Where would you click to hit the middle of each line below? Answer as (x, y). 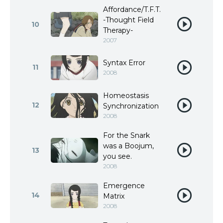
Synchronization (131, 106)
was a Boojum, (128, 146)
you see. (117, 156)
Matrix (114, 196)
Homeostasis (126, 96)
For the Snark (126, 135)
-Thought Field (128, 20)
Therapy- (118, 30)
